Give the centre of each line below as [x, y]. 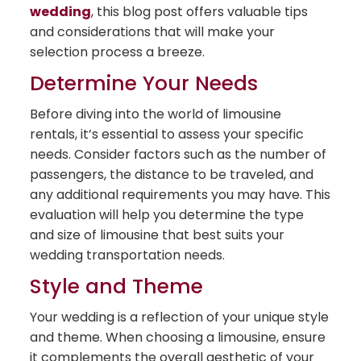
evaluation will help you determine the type [167, 215]
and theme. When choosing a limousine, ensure [178, 338]
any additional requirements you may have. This [180, 195]
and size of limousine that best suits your [158, 235]
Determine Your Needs [144, 84]
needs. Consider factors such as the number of [178, 155]
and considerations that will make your [153, 32]
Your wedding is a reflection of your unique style [180, 317]
